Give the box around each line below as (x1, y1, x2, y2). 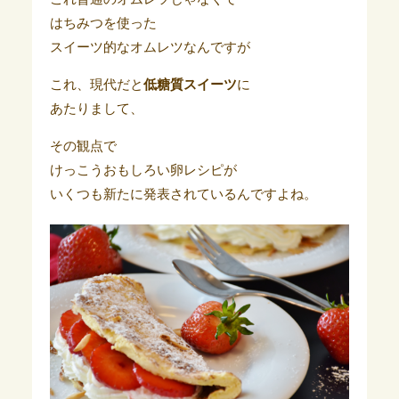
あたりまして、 (49, 102, 143, 117)
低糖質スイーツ (142, 77, 237, 93)
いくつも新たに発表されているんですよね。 (49, 187, 317, 202)
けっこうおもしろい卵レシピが (49, 163, 237, 178)
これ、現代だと (49, 77, 143, 93)
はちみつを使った (49, 16, 157, 31)
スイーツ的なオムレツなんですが (49, 40, 250, 55)
